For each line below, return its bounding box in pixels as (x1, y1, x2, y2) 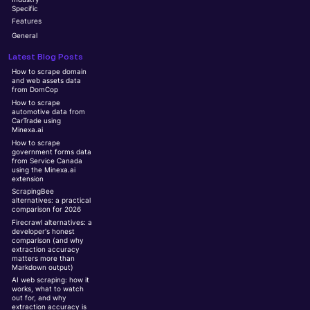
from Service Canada (12, 156, 83, 165)
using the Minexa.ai (12, 165, 76, 174)
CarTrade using (12, 117, 62, 125)
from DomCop (12, 86, 59, 94)
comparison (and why (12, 236, 84, 244)
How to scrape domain (12, 68, 87, 76)
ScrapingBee (12, 188, 55, 196)
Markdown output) (12, 263, 74, 271)
